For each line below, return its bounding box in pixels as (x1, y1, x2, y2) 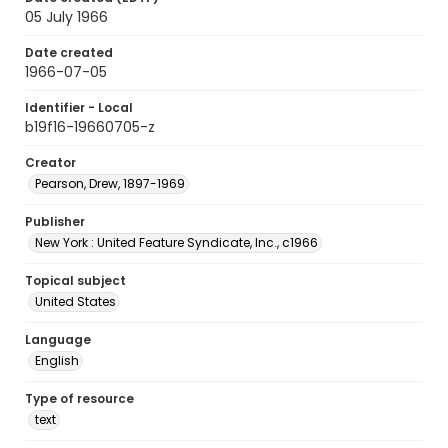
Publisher (25, 213, 85, 230)
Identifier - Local (25, 99, 133, 116)
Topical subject (25, 272, 126, 289)
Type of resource (25, 390, 134, 407)
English (35, 352, 79, 369)
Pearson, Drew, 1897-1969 (35, 175, 185, 192)
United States (35, 293, 116, 310)
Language (25, 331, 91, 348)
